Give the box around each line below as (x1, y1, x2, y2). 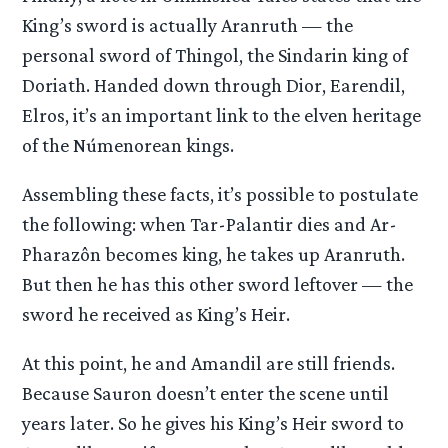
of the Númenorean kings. (22, 133, 235, 156)
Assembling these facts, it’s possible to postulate (22, 183, 419, 206)
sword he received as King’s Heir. (22, 303, 291, 326)
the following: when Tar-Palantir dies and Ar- (22, 213, 398, 236)
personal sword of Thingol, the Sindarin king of (22, 43, 409, 66)
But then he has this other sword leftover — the (22, 273, 414, 296)
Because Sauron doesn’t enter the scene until (22, 382, 390, 405)
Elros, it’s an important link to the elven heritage (22, 103, 422, 126)
